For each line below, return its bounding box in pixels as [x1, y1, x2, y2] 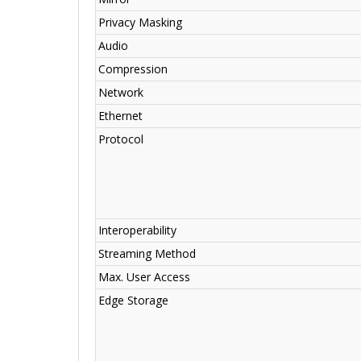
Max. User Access [98, 269, 190, 285]
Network [98, 85, 143, 101]
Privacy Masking [98, 15, 182, 31]
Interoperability [98, 222, 176, 239]
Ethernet [98, 108, 143, 124]
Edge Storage [98, 293, 168, 309]
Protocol [98, 131, 143, 147]
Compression [98, 61, 168, 77]
